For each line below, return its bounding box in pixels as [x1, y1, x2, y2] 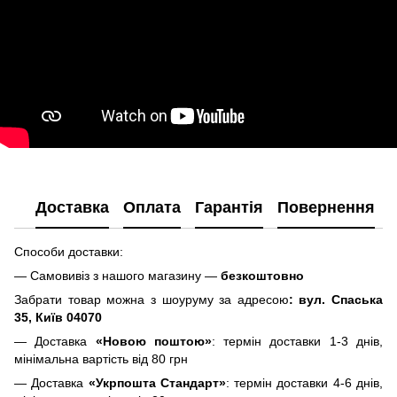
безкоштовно [221, 269, 304, 284]
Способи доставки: [14, 245, 123, 260]
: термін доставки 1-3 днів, [211, 334, 384, 349]
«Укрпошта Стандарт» [88, 376, 226, 391]
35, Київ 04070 [14, 310, 102, 325]
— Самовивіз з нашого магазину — [14, 269, 221, 284]
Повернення [277, 198, 375, 216]
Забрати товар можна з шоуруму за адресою [14, 292, 289, 307]
